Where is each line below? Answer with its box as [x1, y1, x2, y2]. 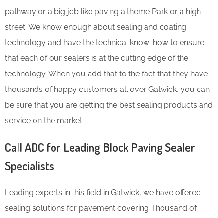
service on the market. [5, 115, 84, 125]
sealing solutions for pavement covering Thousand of [5, 203, 197, 213]
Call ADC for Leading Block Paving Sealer [5, 139, 195, 155]
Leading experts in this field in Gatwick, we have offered [5, 187, 201, 197]
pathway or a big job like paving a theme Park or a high [5, 6, 201, 16]
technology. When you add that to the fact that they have [5, 69, 208, 78]
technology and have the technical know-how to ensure [5, 37, 204, 47]
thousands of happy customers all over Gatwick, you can [5, 84, 210, 94]
